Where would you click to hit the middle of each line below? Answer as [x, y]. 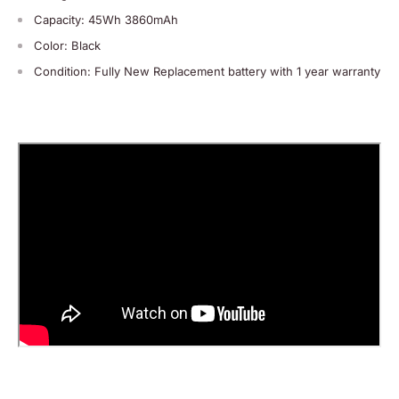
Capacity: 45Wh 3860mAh [106, 19]
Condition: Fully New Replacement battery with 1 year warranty [207, 71]
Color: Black [67, 45]
